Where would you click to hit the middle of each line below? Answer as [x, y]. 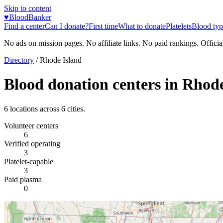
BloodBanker [30, 17]
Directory [19, 60]
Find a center [24, 26]
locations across [35, 109]
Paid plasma [23, 179]
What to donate [142, 26]
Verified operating [32, 143]
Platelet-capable [29, 161]
